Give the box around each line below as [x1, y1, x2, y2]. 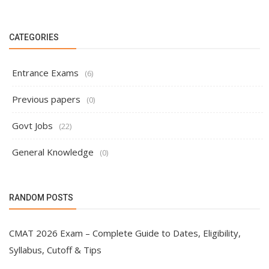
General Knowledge [12, 146, 94, 158]
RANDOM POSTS [9, 193, 73, 202]
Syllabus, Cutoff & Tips [9, 244, 101, 256]
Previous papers [12, 93, 80, 105]
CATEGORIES [9, 32, 59, 42]
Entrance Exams [12, 67, 79, 79]
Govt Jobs [12, 119, 53, 131]
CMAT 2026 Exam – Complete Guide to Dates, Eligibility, [9, 227, 241, 239]
